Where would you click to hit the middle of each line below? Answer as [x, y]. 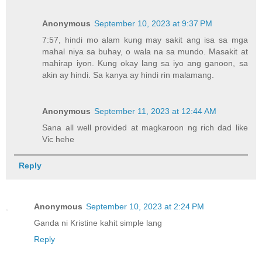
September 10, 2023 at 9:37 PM [154, 23]
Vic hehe [58, 139]
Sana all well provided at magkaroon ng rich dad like [145, 127]
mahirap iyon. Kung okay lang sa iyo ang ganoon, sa [145, 63]
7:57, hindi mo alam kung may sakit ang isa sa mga [145, 39]
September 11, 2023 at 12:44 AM [156, 111]
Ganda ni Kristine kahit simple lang [98, 223]
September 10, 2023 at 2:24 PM [145, 206]
